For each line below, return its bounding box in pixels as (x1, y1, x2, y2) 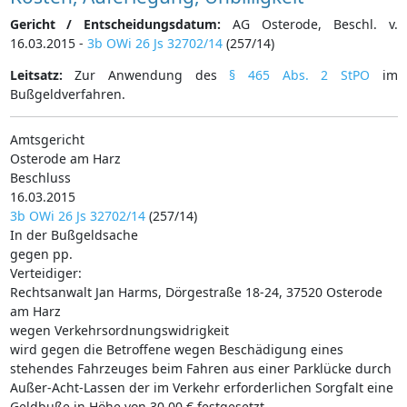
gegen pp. (9, 244, 73, 263)
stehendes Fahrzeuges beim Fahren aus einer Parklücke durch (9, 359, 392, 377)
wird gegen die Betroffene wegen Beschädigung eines (9, 340, 343, 358)
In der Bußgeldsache (9, 225, 138, 243)
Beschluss (9, 168, 71, 186)
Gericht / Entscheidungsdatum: (9, 15, 222, 33)
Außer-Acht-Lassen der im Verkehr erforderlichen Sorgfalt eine (9, 378, 393, 396)
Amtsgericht (9, 130, 84, 148)
